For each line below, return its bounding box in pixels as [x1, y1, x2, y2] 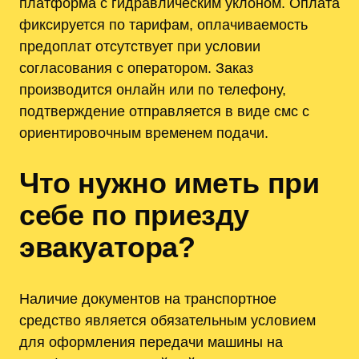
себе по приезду [19, 199, 250, 232]
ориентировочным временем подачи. [19, 123, 268, 141]
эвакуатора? [19, 231, 196, 264]
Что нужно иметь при [19, 167, 320, 200]
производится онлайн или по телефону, [19, 80, 286, 98]
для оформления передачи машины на [19, 333, 283, 351]
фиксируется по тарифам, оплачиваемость [19, 15, 308, 33]
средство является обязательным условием [19, 312, 316, 329]
